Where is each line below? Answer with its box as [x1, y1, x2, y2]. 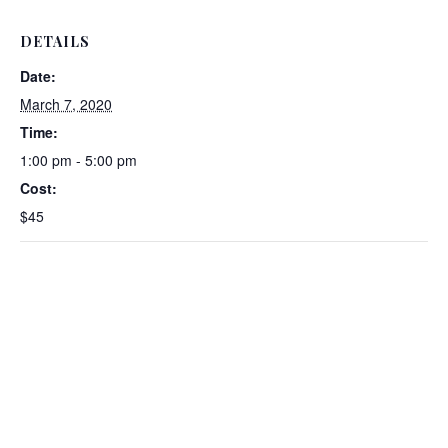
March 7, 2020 [20, 94, 112, 115]
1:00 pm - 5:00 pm [20, 150, 137, 171]
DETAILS [20, 32, 90, 52]
